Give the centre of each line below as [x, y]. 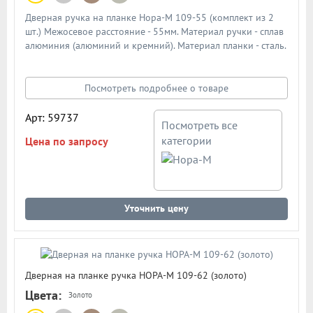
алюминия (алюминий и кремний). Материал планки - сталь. [155, 46]
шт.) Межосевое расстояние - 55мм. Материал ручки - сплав [154, 32]
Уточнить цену [156, 209]
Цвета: [43, 295]
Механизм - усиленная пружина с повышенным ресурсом [150, 60]
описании [46, 88]
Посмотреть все [200, 125]
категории [187, 141]
